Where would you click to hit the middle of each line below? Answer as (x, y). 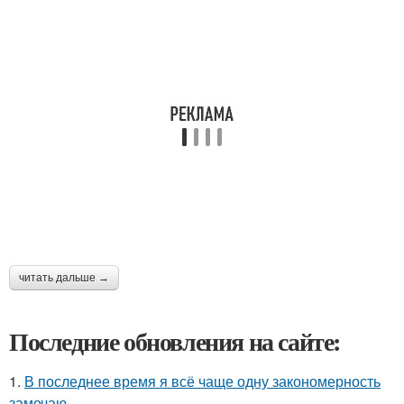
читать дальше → (64, 277)
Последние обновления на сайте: (175, 341)
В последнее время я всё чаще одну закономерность (202, 381)
